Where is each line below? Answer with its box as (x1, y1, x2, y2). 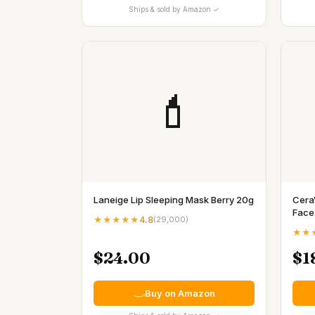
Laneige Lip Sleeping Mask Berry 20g (94, 194, 254, 205)
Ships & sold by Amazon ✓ (129, 5, 219, 13)
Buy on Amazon (144, 287, 215, 299)
